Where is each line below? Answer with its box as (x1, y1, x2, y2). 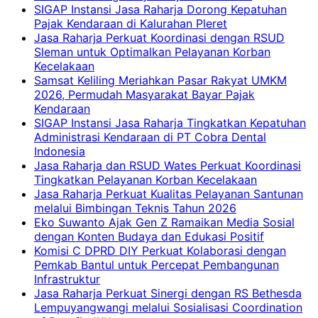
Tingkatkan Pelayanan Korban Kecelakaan (34, 172, 257, 187)
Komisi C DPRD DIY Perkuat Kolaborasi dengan (34, 243, 286, 258)
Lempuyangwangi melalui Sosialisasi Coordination (34, 300, 302, 314)
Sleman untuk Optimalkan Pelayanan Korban (34, 44, 270, 59)
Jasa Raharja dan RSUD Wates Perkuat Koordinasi (34, 158, 301, 172)
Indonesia (34, 143, 85, 158)
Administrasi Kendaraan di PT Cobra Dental (34, 129, 266, 144)
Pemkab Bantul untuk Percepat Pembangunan (34, 257, 279, 272)
